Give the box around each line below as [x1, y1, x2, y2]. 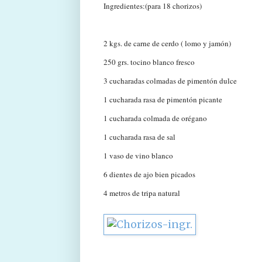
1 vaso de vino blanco [104, 150, 173, 161]
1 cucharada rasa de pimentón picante [104, 94, 222, 105]
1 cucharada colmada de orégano [104, 112, 207, 123]
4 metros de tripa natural [104, 187, 180, 198]
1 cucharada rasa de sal [104, 131, 175, 142]
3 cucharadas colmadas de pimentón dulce [104, 75, 237, 86]
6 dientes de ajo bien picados [104, 168, 195, 180]
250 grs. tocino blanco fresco [104, 56, 195, 67]
